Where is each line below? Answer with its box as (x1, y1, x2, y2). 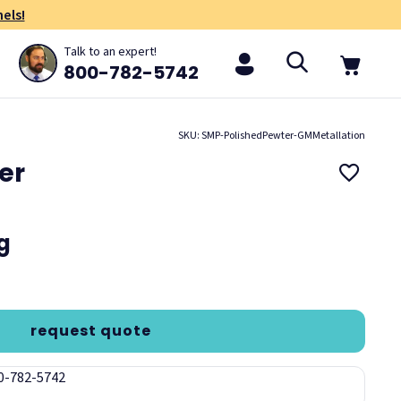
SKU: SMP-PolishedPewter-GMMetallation (177, 127, 365, 143)
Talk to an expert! (64, 42, 158, 61)
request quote (30, 320, 151, 341)
